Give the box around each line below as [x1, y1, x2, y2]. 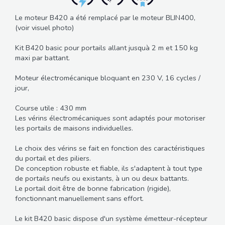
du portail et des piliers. [15, 153, 91, 163]
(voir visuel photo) [15, 22, 74, 33]
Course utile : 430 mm [15, 102, 86, 113]
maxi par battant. [15, 52, 70, 63]
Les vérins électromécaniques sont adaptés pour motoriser [15, 113, 205, 123]
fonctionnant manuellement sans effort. [15, 193, 144, 203]
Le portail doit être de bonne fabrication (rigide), [15, 183, 171, 193]
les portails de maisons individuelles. [15, 123, 135, 133]
